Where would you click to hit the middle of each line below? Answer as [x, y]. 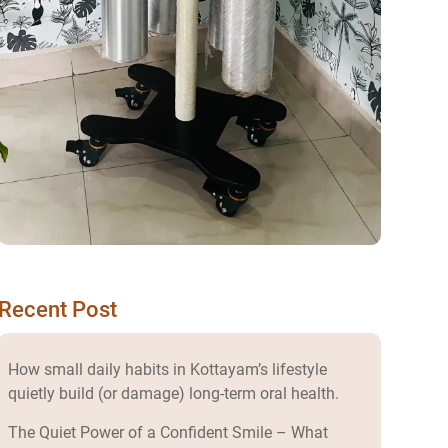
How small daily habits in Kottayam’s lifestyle [167, 370]
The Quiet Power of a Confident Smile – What [167, 433]
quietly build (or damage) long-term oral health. [173, 394]
